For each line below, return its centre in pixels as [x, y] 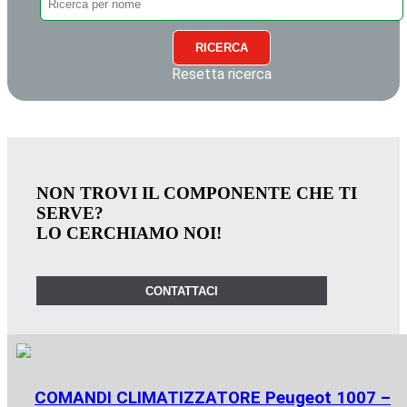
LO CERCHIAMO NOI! [129, 233]
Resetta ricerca [222, 74]
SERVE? [70, 213]
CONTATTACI [182, 291]
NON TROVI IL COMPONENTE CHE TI [197, 193]
